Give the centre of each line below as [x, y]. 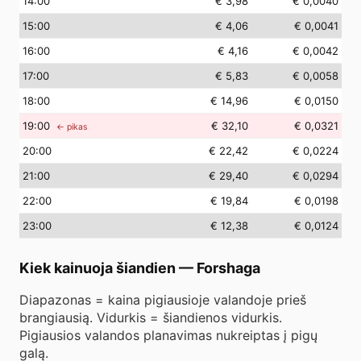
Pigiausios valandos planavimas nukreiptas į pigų [168, 335]
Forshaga [228, 268]
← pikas [72, 127]
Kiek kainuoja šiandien [98, 268]
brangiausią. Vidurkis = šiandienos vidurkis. [151, 317]
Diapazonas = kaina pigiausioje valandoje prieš [163, 300]
